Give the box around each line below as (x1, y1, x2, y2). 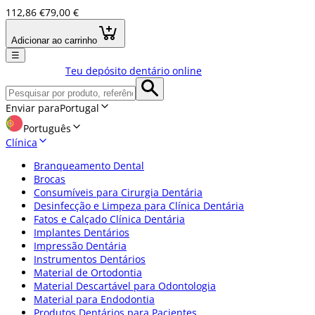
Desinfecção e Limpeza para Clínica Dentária (34, 198, 244, 212)
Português (23, 121, 71, 135)
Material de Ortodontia (34, 265, 142, 279)
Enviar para (6, 101, 60, 115)
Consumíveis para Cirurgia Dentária (34, 185, 202, 199)
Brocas (34, 172, 65, 186)
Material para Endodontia (34, 292, 155, 306)
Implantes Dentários (34, 225, 129, 239)
